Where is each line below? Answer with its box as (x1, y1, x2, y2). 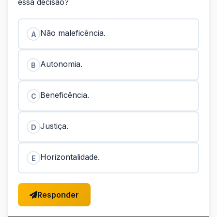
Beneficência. (40, 90, 89, 100)
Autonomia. (40, 59, 82, 69)
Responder (37, 190, 79, 200)
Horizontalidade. (40, 152, 100, 162)
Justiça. (40, 121, 68, 131)
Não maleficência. (40, 28, 106, 38)
